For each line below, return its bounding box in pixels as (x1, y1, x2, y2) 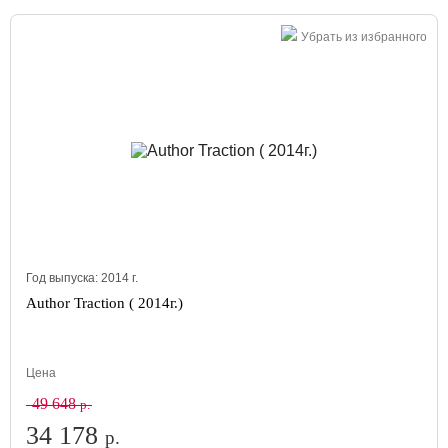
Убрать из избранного (301, 30, 427, 44)
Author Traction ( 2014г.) (26, 295, 183, 311)
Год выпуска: (26, 271, 101, 285)
